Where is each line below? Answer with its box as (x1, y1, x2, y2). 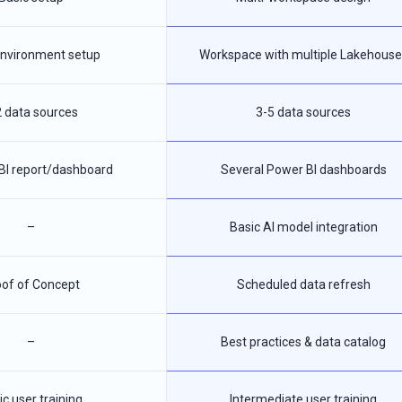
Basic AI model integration (229, 220, 378, 234)
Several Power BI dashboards (220, 162, 387, 177)
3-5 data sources (256, 105, 351, 119)
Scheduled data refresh (236, 277, 371, 292)
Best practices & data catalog (221, 335, 386, 349)
